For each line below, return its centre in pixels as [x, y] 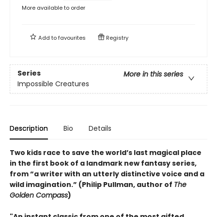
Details [100, 128]
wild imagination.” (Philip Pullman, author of [92, 184]
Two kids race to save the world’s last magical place [106, 152]
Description [29, 128]
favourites [72, 38]
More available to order [54, 8]
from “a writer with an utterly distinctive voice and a [107, 174]
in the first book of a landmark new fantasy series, [103, 163]
